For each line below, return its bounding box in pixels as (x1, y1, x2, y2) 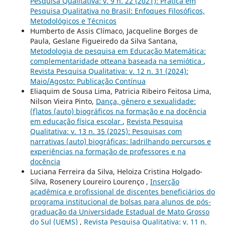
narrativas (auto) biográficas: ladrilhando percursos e (30, 137, 211, 147)
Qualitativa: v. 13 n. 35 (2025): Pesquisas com (30, 127, 182, 137)
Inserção (150, 177, 179, 187)
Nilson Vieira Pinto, (30, 96, 96, 106)
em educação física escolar (30, 117, 123, 127)
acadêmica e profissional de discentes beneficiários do (30, 187, 215, 197)
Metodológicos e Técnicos (30, 16, 117, 26)
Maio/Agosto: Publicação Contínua (30, 76, 146, 86)
